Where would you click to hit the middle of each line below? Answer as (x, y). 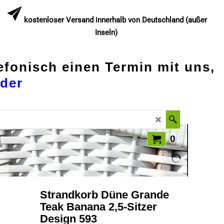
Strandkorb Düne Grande (104, 194)
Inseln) (107, 32)
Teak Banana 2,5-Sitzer (98, 206)
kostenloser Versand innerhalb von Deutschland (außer (116, 20)
